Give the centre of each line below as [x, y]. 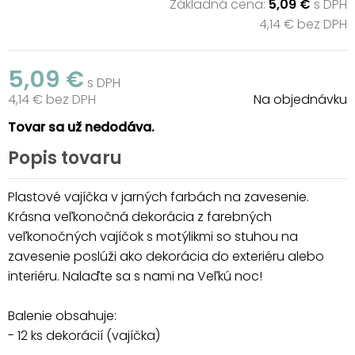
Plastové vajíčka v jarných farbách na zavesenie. [158, 197]
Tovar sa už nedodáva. [81, 127]
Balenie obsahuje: [62, 315]
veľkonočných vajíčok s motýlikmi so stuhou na [153, 236]
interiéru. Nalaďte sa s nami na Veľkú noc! [135, 276]
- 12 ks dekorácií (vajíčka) [84, 335]
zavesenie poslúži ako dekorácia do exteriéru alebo [166, 256]
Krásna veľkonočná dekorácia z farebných [140, 216]
